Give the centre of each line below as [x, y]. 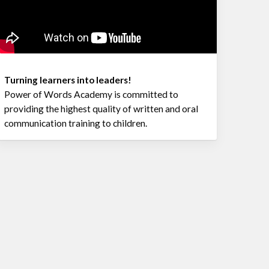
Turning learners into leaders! [68, 80]
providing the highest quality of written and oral [101, 109]
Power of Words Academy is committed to [92, 95]
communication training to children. [76, 123]
